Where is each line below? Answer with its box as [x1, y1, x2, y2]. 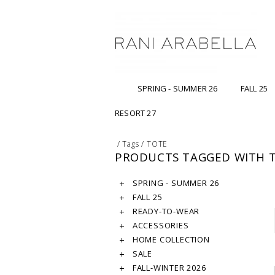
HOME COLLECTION [130, 234, 210, 246]
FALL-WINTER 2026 [130, 262, 206, 274]
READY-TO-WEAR [130, 206, 200, 217]
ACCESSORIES [130, 220, 189, 231]
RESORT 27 [115, 107, 156, 119]
